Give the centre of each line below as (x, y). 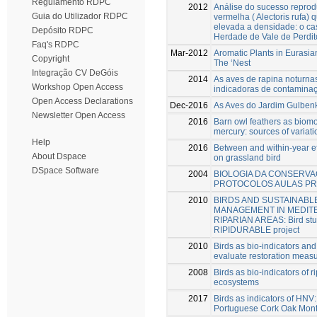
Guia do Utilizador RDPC (80, 16)
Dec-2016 (189, 105)
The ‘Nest (232, 63)
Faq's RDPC (56, 45)
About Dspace (59, 156)
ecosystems (236, 282)
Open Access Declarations (82, 101)
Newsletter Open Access (79, 115)
